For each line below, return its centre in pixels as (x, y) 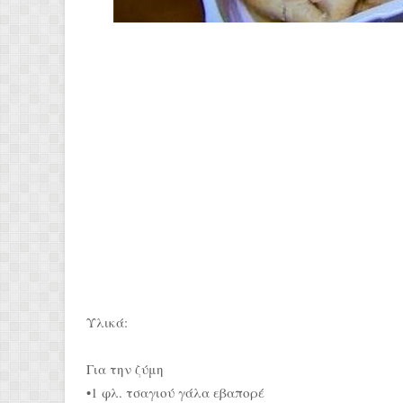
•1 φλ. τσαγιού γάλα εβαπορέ (175, 392)
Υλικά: (107, 322)
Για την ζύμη (125, 369)
